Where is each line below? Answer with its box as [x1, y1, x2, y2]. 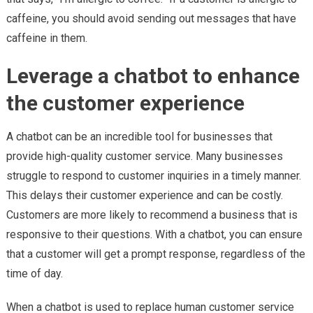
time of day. [6, 267, 63, 281]
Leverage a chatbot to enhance [6, 64, 300, 89]
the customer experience [6, 91, 245, 116]
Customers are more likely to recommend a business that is [6, 208, 298, 222]
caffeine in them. [6, 31, 87, 45]
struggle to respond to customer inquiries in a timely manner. [6, 169, 301, 183]
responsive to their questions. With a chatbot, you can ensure [6, 228, 303, 242]
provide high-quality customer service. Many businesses [6, 150, 283, 163]
